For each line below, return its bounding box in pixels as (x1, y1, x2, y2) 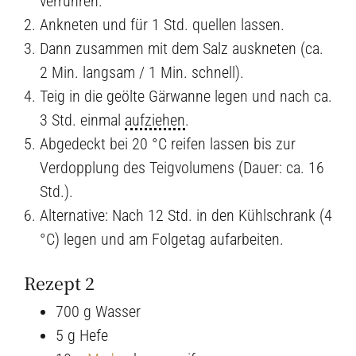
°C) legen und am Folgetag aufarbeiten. (40, 229, 284, 249)
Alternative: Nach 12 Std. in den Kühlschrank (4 (40, 205, 332, 225)
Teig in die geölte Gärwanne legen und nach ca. (40, 86, 332, 106)
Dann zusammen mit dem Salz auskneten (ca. (40, 38, 323, 58)
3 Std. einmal (40, 110, 125, 130)
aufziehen (125, 110, 185, 130)
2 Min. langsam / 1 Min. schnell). (40, 62, 244, 82)
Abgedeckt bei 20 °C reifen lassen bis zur (40, 133, 296, 153)
